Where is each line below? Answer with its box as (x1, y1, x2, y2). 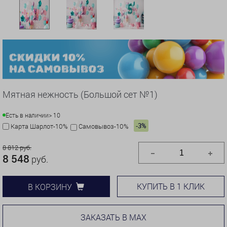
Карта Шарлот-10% (11, 122, 68, 131)
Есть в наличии (6, 111, 49, 120)
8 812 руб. (3, 143, 31, 153)
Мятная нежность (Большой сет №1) (3, 88, 158, 101)
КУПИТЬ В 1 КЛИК (137, 181, 205, 192)
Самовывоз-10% (79, 122, 129, 131)
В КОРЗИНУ (28, 181, 72, 192)
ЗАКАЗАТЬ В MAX (81, 212, 146, 223)
